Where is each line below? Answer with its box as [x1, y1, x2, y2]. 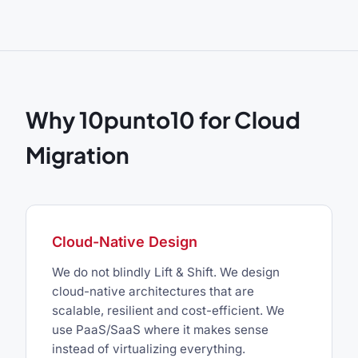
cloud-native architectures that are [52, 284, 254, 300]
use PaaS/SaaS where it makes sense [52, 322, 268, 338]
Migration [26, 141, 129, 169]
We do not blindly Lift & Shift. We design [52, 265, 280, 280]
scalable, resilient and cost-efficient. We [52, 303, 284, 319]
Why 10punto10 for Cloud [26, 105, 300, 134]
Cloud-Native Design [52, 233, 197, 251]
